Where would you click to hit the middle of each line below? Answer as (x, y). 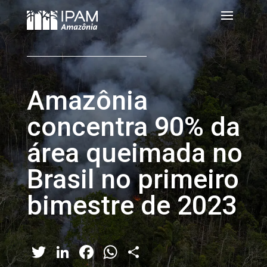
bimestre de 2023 (131, 205)
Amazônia (87, 100)
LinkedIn (108, 252)
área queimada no (134, 153)
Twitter (78, 252)
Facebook (137, 252)
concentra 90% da (133, 127)
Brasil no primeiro (133, 179)
